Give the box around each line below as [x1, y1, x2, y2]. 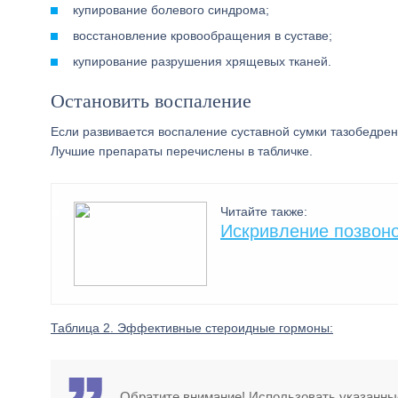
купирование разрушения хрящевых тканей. [73, 54, 331, 68]
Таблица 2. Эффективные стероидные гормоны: [51, 321, 333, 335]
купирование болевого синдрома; [73, 3, 269, 17]
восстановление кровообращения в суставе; [73, 28, 332, 43]
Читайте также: [220, 204, 307, 219]
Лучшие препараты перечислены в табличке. [51, 144, 313, 158]
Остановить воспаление [51, 90, 251, 112]
